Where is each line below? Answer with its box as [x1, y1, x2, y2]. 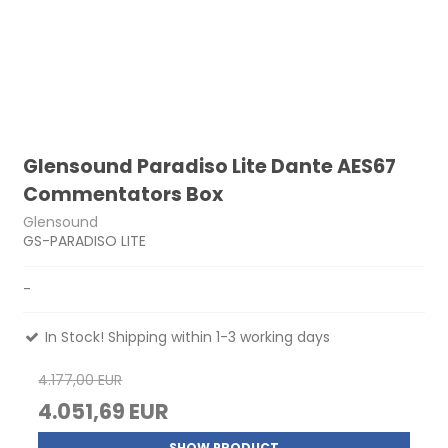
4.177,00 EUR [38, 369, 123, 390]
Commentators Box [23, 181, 224, 209]
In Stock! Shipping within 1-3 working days [41, 326, 331, 347]
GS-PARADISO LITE [23, 230, 147, 251]
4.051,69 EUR [38, 396, 170, 426]
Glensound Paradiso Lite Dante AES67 [23, 153, 397, 181]
